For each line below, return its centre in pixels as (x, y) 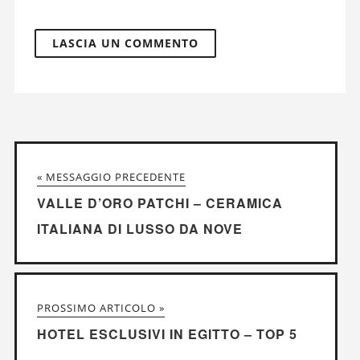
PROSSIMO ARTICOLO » (100, 308)
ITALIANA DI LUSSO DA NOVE (139, 229)
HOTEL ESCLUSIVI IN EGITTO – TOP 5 (167, 334)
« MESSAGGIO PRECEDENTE (111, 177)
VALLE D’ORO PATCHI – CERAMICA (160, 203)
